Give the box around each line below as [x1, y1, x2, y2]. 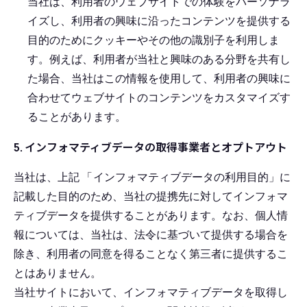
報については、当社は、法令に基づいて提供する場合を [14, 228, 288, 241]
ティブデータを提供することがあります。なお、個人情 [14, 208, 288, 222]
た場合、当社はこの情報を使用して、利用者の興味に [27, 71, 291, 85]
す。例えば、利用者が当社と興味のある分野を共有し [27, 52, 291, 66]
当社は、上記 [14, 170, 79, 184]
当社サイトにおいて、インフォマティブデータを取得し [14, 285, 288, 299]
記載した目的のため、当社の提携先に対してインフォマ [14, 189, 288, 203]
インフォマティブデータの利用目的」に [93, 170, 291, 184]
